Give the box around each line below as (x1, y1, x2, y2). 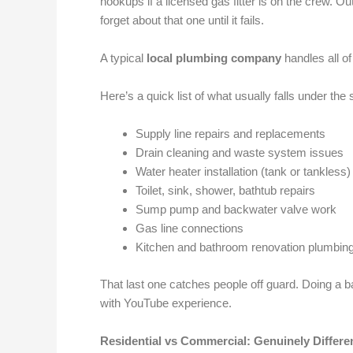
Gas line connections (136, 221, 243, 235)
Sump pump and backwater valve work (136, 203, 336, 216)
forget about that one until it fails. (100, 13, 264, 27)
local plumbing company (147, 51, 281, 65)
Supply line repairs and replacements (136, 127, 325, 140)
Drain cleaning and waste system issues (136, 146, 344, 159)
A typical (100, 51, 147, 65)
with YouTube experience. (100, 295, 232, 310)
